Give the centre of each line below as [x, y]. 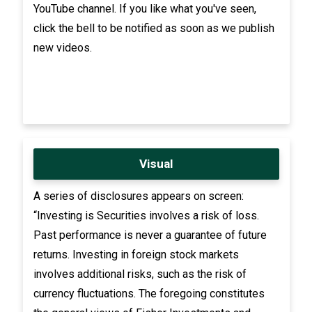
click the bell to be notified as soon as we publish [154, 28]
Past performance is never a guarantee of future [150, 235]
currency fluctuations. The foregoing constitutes [149, 293]
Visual [156, 163]
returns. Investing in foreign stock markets [136, 254]
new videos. [62, 47]
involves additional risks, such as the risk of [140, 274]
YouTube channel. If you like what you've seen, [145, 8]
